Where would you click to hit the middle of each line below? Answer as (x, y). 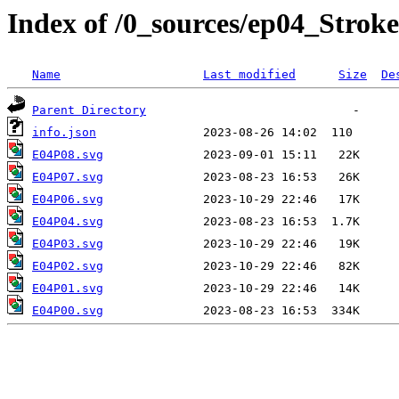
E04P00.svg (68, 311)
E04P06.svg (68, 199)
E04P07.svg (68, 177)
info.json (64, 133)
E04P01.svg (68, 289)
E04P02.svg (68, 266)
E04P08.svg (68, 155)
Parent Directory (89, 110)
